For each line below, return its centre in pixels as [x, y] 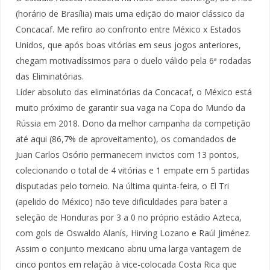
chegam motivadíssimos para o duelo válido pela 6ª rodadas [133, 60]
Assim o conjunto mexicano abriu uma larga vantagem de [129, 248]
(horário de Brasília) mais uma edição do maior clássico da [130, 13]
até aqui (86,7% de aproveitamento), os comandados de [126, 139]
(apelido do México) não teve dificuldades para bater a [122, 201]
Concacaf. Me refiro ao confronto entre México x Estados [128, 29]
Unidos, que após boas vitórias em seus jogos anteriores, [128, 45]
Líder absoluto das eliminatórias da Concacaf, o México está [134, 92]
